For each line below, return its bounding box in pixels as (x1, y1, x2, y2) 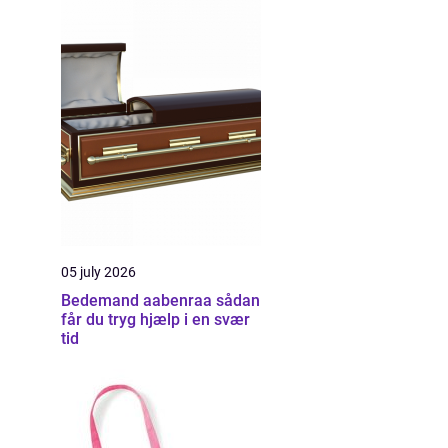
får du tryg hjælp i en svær (61, 310, 250, 329)
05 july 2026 (61, 264, 136, 280)
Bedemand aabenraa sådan (61, 291, 216, 310)
